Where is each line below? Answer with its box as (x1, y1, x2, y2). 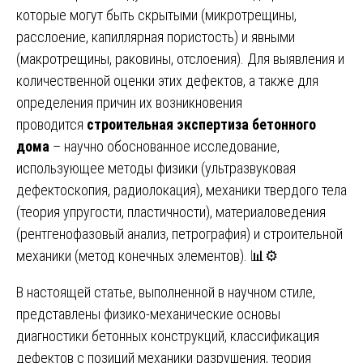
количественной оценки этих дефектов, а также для (16, 71, 318, 89)
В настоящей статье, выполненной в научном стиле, (16, 283, 315, 301)
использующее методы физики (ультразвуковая (16, 159, 296, 177)
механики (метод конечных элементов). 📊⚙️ (16, 246, 278, 264)
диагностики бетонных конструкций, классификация (16, 327, 319, 344)
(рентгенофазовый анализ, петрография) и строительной (16, 224, 343, 242)
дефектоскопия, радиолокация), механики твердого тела (16, 181, 347, 199)
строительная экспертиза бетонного (87, 115, 316, 133)
